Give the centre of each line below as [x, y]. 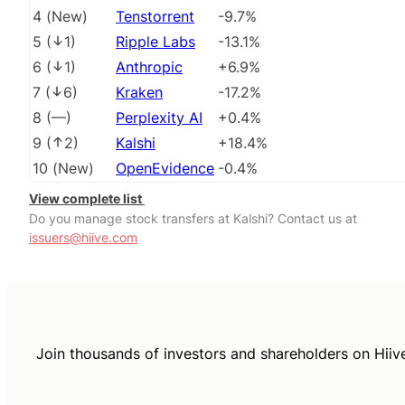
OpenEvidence [165, 169]
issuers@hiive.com [83, 238]
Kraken [139, 93]
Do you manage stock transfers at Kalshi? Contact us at [193, 219]
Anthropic [149, 67]
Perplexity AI [159, 118]
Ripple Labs [155, 42]
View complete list [87, 199]
